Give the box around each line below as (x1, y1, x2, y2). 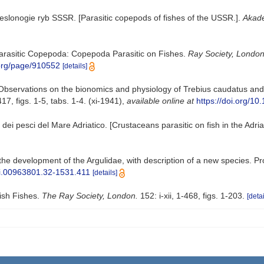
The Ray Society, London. (42, 191, 138, 201)
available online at (127, 96, 194, 106)
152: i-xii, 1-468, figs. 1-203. (138, 191, 245, 201)
